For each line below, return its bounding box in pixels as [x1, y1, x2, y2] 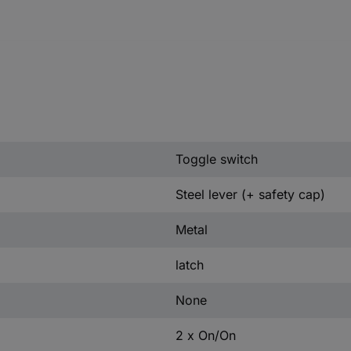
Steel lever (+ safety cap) [175, 186, 325, 202]
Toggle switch [175, 150, 258, 167]
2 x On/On [175, 327, 236, 343]
